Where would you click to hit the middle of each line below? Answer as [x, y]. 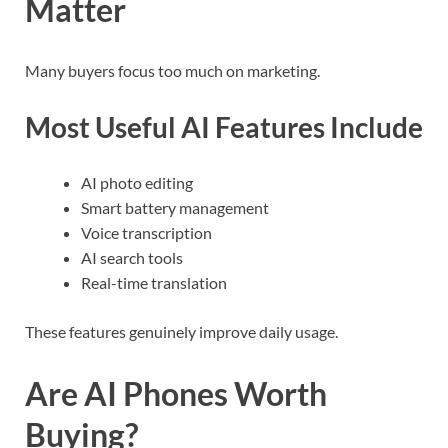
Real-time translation [154, 282]
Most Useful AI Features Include [224, 126]
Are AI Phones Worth [176, 393]
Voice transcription [146, 232]
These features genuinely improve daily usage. [181, 331]
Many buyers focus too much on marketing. [172, 71]
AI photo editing [137, 182]
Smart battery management [175, 207]
